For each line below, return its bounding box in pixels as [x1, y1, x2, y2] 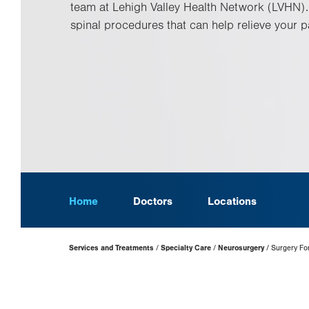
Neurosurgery [218, 243, 264, 252]
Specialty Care [161, 243, 211, 252]
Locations [208, 195, 257, 208]
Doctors [133, 195, 172, 208]
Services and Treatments [69, 243, 154, 252]
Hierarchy [69, 248, 118, 261]
